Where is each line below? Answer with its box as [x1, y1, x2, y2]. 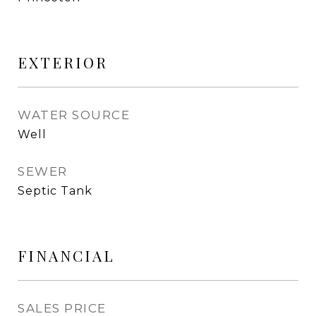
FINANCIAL [18, 245, 115, 265]
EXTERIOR [18, 52, 108, 72]
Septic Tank [18, 184, 92, 197]
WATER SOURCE [18, 108, 130, 122]
